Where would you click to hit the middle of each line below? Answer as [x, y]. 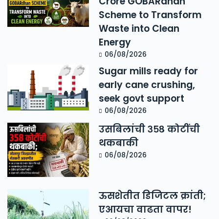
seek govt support [142, 99]
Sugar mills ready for [149, 71]
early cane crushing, [147, 85]
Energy [115, 43]
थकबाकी [119, 143]
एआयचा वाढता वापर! [145, 210]
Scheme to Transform [150, 15]
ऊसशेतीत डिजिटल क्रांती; [153, 196]
